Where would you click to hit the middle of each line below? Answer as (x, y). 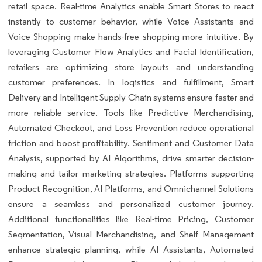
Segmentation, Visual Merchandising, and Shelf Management (131, 234)
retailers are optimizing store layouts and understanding (131, 67)
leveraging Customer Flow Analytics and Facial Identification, (131, 51)
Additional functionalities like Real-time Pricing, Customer (131, 219)
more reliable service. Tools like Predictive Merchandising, (131, 112)
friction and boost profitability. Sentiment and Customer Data (131, 143)
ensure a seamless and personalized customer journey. (131, 204)
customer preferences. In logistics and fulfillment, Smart (131, 82)
